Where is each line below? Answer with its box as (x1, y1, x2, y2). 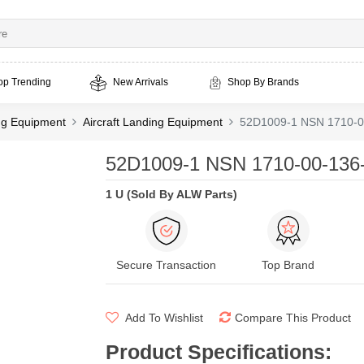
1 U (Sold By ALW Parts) (105, 188, 237, 201)
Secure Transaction (116, 258, 216, 271)
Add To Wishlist (122, 311, 203, 324)
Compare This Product (234, 311, 351, 324)
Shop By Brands (227, 76, 299, 89)
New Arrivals (110, 76, 168, 89)
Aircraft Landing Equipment (83, 115, 223, 128)
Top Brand (262, 258, 314, 271)
